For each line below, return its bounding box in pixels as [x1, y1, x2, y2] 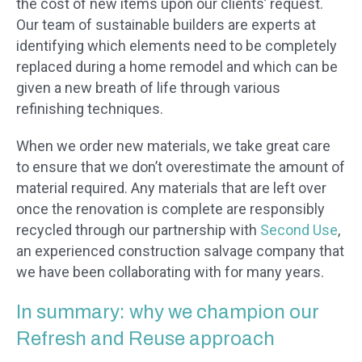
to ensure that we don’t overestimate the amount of [16, 158, 345, 176]
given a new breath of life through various [16, 79, 280, 97]
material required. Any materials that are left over [16, 179, 326, 197]
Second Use [260, 221, 338, 239]
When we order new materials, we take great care [16, 137, 330, 155]
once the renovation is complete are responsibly [16, 200, 325, 218]
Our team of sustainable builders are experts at [16, 16, 316, 34]
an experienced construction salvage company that [16, 242, 344, 260]
